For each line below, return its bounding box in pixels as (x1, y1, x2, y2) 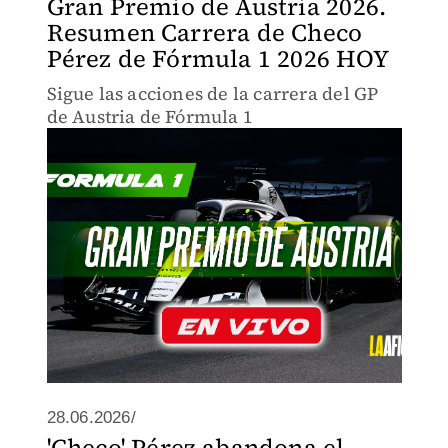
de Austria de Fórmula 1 (46, 104, 254, 129)
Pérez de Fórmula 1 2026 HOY (46, 42, 389, 75)
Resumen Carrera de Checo (46, 16, 363, 49)
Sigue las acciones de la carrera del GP (46, 81, 379, 106)
